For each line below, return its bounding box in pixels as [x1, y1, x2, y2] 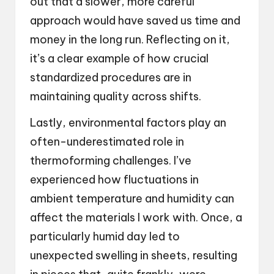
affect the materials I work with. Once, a [30, 210, 242, 224]
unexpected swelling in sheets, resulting [30, 248, 237, 262]
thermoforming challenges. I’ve [30, 153, 191, 168]
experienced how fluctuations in [30, 172, 199, 187]
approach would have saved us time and [30, 13, 240, 28]
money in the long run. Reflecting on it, [30, 32, 230, 46]
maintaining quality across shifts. [30, 89, 201, 103]
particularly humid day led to [30, 229, 180, 243]
